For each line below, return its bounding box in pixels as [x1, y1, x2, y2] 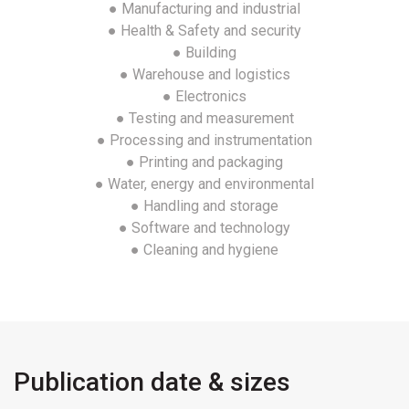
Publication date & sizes [14, 367, 290, 398]
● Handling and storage [131, 197, 278, 215]
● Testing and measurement [115, 110, 294, 128]
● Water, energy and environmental [95, 175, 314, 194]
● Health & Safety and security [108, 22, 301, 40]
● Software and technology [119, 219, 290, 237]
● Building [173, 44, 236, 62]
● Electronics [163, 88, 246, 106]
